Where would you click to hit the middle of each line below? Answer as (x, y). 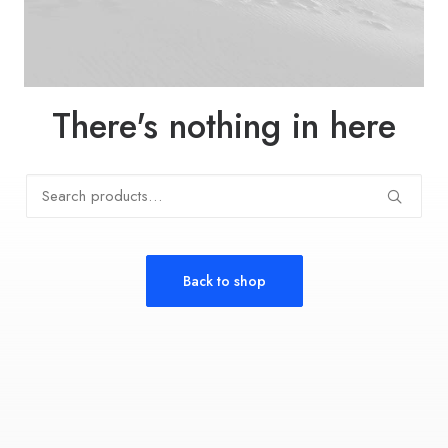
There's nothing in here (224, 126)
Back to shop (224, 281)
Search (47, 186)
